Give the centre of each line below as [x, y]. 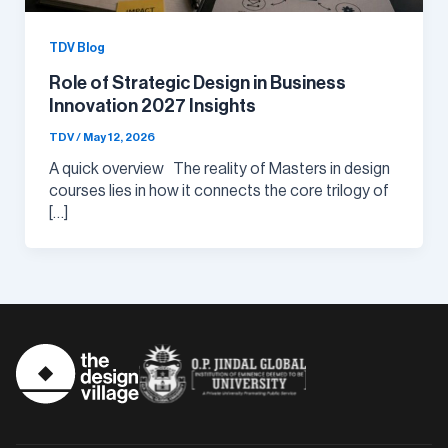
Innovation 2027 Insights [152, 106]
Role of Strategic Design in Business [197, 83]
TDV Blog [76, 48]
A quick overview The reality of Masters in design [219, 168]
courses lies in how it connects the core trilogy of [218, 190]
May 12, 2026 [118, 137]
